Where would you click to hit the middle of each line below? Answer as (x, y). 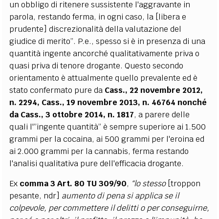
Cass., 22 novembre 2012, (154, 90)
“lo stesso (150, 183)
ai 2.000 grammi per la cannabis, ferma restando (99, 151)
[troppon (184, 183)
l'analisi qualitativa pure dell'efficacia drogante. (97, 163)
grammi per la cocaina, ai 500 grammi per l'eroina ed (107, 139)
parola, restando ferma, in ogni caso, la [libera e (98, 17)
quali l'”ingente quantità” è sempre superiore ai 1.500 (108, 127)
